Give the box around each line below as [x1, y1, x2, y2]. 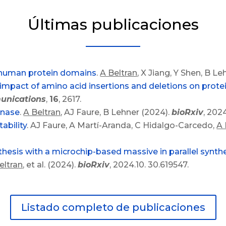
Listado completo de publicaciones [21, 201, 205, 213]
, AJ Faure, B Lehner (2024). [61, 107, 172, 118]
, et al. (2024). [23, 160, 78, 170]
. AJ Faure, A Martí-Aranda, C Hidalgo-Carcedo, [27, 121, 217, 131]
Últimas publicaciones [27, 15, 199, 34]
